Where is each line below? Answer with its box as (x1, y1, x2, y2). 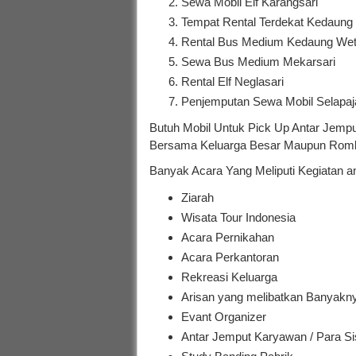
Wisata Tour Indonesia (181, 210, 296, 224)
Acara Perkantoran (181, 250, 279, 264)
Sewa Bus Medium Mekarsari (181, 54, 335, 68)
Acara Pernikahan (181, 230, 274, 244)
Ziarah (181, 190, 214, 204)
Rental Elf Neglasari (181, 74, 284, 88)
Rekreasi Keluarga (181, 269, 277, 284)
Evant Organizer (181, 309, 266, 323)
